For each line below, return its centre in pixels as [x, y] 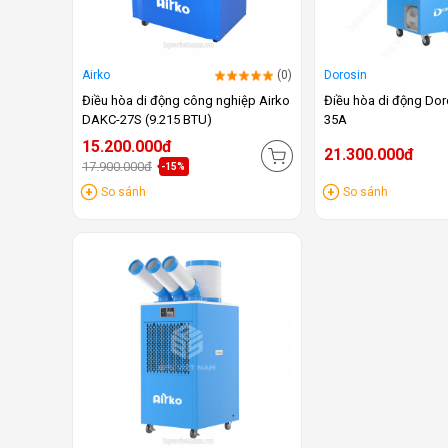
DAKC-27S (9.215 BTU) [147, 119]
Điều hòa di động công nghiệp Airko [186, 100]
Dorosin [346, 75]
